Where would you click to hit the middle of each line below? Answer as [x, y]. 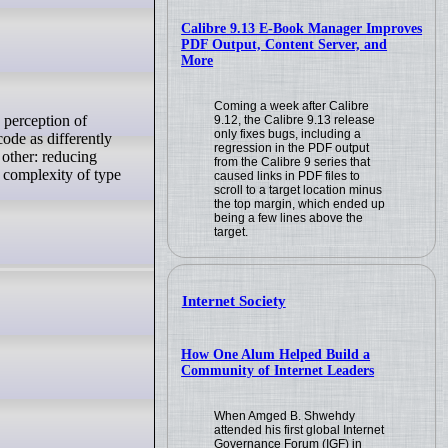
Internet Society [233, 301]
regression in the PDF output [292, 147]
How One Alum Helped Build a [276, 355]
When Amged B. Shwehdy [285, 416]
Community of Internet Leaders [278, 371]
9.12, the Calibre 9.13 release [295, 119]
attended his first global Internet [299, 430]
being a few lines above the [289, 217]
